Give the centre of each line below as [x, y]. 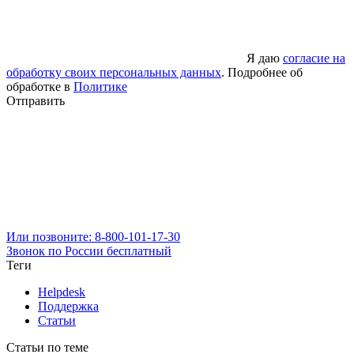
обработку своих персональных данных [114, 72]
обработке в [40, 86]
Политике [100, 86]
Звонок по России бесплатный [89, 250]
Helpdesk [62, 292]
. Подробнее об [262, 72]
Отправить [36, 100]
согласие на [314, 58]
